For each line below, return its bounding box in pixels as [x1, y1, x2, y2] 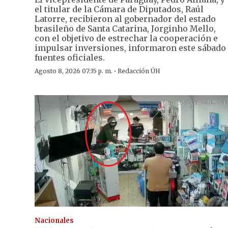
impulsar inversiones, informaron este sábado [35, 43, 226, 53]
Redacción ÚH [118, 67, 160, 75]
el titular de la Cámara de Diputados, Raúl [35, 4, 204, 15]
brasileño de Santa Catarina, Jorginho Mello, [35, 23, 216, 34]
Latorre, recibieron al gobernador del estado [35, 14, 216, 24]
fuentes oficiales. [35, 52, 105, 63]
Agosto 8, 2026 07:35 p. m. [35, 67, 112, 75]
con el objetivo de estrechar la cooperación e [35, 33, 218, 44]
